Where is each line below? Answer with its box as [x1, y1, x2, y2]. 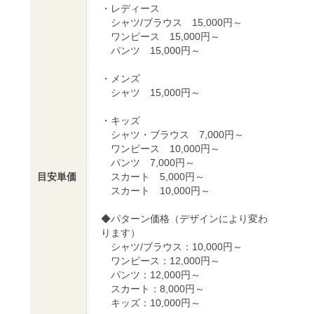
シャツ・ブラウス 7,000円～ [101, 128, 244, 140]
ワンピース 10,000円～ [101, 142, 220, 154]
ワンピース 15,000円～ [101, 30, 220, 42]
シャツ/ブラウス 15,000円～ [101, 16, 243, 28]
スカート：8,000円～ [101, 282, 205, 294]
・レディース [101, 2, 160, 14]
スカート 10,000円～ [101, 184, 210, 196]
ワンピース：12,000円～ [101, 254, 220, 266]
